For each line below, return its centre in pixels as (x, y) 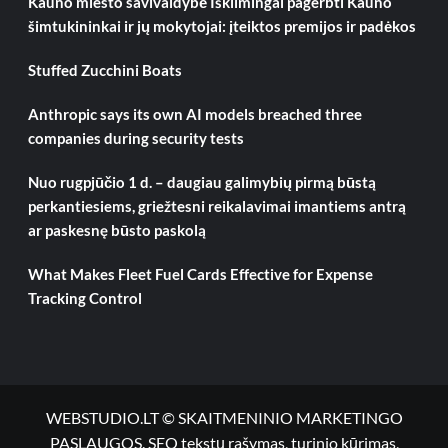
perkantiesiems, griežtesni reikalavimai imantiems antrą (216, 206)
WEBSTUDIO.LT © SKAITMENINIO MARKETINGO (224, 418)
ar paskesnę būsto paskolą (116, 230)
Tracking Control (84, 298)
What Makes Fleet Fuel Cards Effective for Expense (200, 274)
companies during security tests (135, 138)
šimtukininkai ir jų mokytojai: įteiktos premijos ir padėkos (221, 26)
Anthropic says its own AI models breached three (194, 114)
